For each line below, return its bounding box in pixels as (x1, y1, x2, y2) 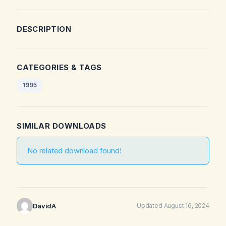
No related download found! (27, 146, 122, 156)
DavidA (33, 201, 56, 210)
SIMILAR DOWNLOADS (17, 121, 106, 131)
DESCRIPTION (17, 24, 72, 34)
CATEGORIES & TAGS (17, 63, 102, 73)
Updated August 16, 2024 (137, 202, 209, 210)
